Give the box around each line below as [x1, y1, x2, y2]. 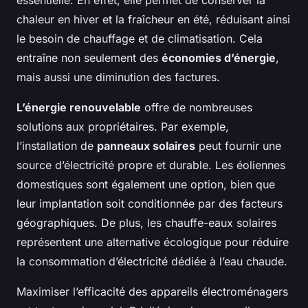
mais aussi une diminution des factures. [16, 70, 220, 85]
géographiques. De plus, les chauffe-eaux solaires [16, 216, 276, 230]
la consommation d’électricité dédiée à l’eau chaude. [16, 254, 287, 269]
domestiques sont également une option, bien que [16, 177, 275, 192]
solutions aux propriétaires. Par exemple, [16, 120, 229, 134]
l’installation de [16, 139, 97, 153]
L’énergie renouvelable [16, 100, 141, 115]
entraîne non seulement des [16, 51, 162, 65]
